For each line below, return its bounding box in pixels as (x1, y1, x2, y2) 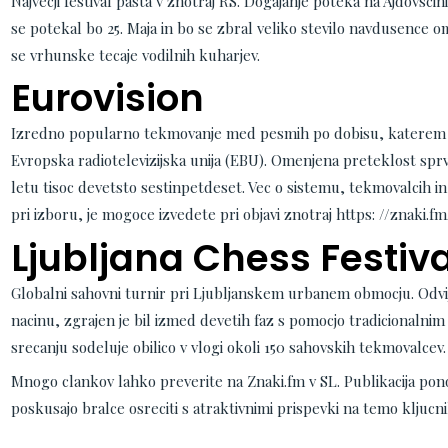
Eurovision (10, 72, 204, 124)
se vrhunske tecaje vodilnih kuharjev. (10, 44, 260, 65)
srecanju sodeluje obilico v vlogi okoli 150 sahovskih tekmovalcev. (10, 336, 446, 357)
